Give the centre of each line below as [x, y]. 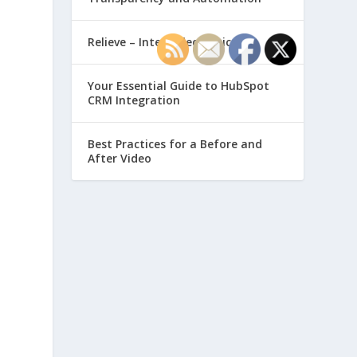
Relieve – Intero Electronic [160, 42]
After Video [120, 158]
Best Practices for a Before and [175, 144]
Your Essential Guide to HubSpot [179, 86]
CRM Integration [134, 100]
